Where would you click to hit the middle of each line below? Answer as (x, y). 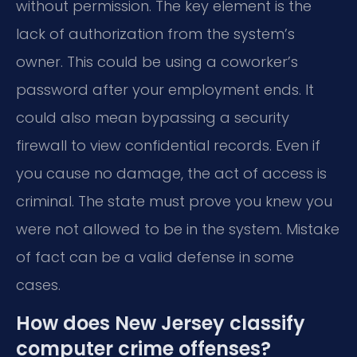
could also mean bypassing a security (153, 118)
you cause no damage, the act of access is (171, 174)
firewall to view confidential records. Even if (168, 146)
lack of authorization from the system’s (155, 34)
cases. (38, 285)
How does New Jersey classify (161, 323)
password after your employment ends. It (165, 90)
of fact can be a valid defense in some (155, 257)
